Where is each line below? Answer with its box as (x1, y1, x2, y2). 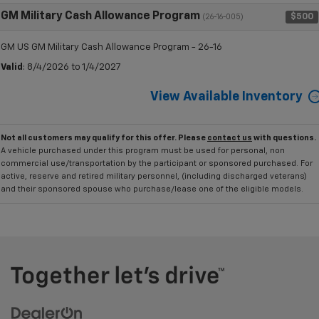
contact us (207, 134, 252, 142)
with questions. (252, 134, 316, 142)
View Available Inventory (150, 90, 303, 104)
